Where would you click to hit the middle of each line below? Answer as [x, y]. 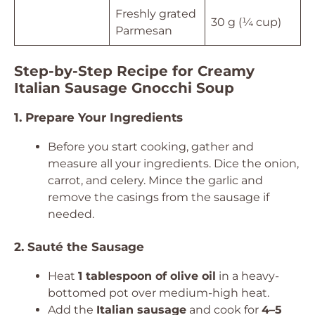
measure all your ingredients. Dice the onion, [173, 163]
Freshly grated [156, 14]
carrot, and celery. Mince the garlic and [155, 180]
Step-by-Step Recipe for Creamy [134, 71]
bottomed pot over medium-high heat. [159, 293]
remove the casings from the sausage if [159, 197]
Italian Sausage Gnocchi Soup [124, 88]
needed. [71, 214]
